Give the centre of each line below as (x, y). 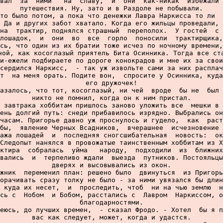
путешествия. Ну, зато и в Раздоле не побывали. (111, 8)
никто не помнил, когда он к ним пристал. (111, 98)
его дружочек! (111, 83)
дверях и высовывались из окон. (111, 165)
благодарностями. (111, 202)
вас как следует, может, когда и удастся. (111, 217)
